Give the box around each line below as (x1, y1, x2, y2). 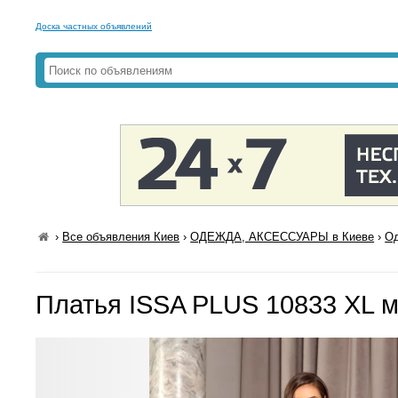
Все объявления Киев (62, 230, 180, 243)
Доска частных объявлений (36, 21, 152, 31)
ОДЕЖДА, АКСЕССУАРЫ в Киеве (190, 230, 375, 243)
